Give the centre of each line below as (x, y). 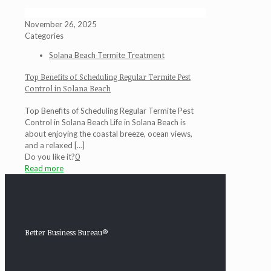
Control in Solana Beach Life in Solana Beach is (105, 122)
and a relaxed (49, 145)
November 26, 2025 (61, 24)
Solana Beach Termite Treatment (107, 55)
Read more (44, 168)
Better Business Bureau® (67, 232)
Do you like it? (50, 156)
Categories (44, 36)
